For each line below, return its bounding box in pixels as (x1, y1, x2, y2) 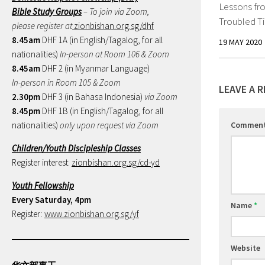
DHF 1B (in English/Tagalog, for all (42, 105, 163, 117)
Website (231, 243, 260, 254)
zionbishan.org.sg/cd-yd (72, 157, 160, 168)
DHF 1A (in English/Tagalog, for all (42, 34, 163, 46)
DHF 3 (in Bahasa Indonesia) (42, 91, 143, 102)
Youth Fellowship (12, 180, 74, 191)
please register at (12, 20, 72, 31)
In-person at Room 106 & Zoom (58, 49, 169, 60)
